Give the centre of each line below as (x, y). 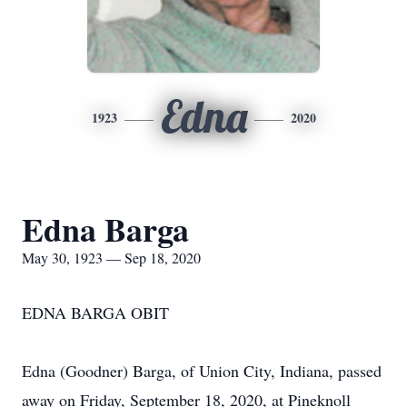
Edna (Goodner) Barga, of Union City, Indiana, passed (202, 371)
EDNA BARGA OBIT (95, 313)
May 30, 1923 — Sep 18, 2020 (111, 258)
